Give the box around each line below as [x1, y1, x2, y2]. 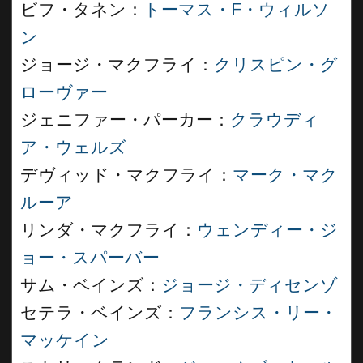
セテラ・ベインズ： [20, 303, 179, 322]
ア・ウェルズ [20, 138, 126, 157]
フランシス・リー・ [179, 303, 337, 322]
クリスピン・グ [214, 55, 338, 75]
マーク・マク [233, 165, 338, 185]
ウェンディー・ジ [197, 220, 338, 240]
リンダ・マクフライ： [20, 220, 197, 240]
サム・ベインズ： [20, 275, 161, 295]
